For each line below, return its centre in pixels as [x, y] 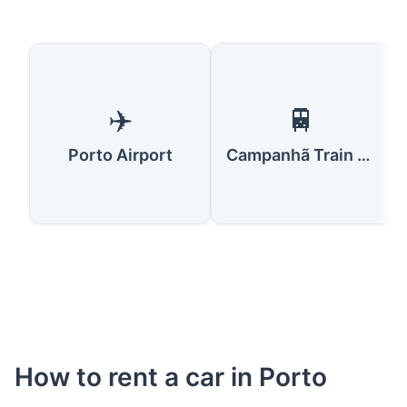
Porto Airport [120, 154]
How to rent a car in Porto [171, 377]
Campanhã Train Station [364, 154]
